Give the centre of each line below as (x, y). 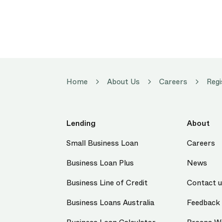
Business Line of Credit (107, 183)
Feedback (204, 203)
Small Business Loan (102, 143)
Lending (81, 124)
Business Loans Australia (110, 203)
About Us (123, 82)
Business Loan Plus (100, 163)
